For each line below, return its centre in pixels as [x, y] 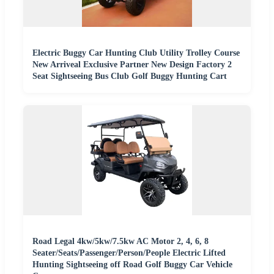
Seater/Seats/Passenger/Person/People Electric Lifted [129, 253]
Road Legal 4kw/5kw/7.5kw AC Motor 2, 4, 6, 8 [120, 242]
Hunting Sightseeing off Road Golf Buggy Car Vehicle [132, 265]
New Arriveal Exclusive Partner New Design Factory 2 [132, 65]
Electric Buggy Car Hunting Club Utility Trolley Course [136, 53]
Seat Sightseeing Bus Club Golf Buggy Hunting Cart [130, 76]
